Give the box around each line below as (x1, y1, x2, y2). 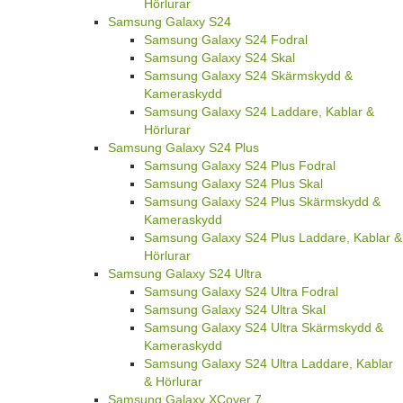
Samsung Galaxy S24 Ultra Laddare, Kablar (144, 355, 393, 371)
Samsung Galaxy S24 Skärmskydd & (144, 67, 353, 83)
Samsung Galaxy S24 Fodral (144, 31, 308, 47)
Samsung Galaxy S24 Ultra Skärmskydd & (144, 319, 383, 335)
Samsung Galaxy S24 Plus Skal (144, 175, 323, 191)
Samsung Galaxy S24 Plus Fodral (144, 157, 336, 173)
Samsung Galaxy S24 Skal (144, 49, 295, 65)
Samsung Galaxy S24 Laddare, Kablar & (144, 103, 374, 119)
